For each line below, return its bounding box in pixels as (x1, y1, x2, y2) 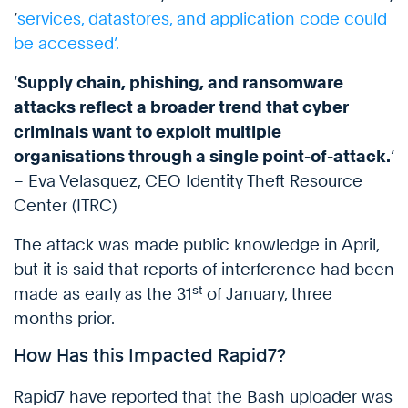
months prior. (14, 309, 115, 329)
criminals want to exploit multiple (14, 122, 281, 142)
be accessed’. (14, 34, 119, 54)
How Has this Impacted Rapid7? (14, 344, 286, 367)
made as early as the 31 (14, 284, 192, 304)
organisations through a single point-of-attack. (14, 147, 391, 167)
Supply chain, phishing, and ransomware (17, 73, 343, 93)
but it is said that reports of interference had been (14, 260, 394, 280)
